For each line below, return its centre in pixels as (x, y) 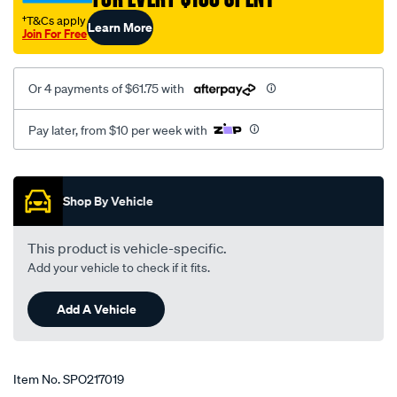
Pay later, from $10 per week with (118, 130)
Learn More (120, 27)
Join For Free (54, 34)
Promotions (78, 177)
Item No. (38, 379)
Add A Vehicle (96, 308)
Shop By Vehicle (108, 200)
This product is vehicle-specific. (127, 248)
